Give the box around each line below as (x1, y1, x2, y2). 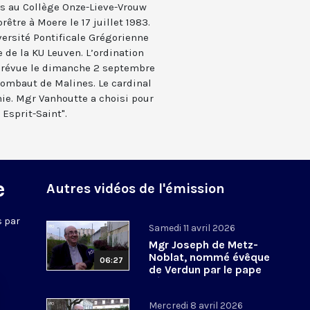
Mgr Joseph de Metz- (149, 237, 259, 251)
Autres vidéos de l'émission (46, 180, 226, 197)
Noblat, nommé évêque (149, 250, 271, 264)
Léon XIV (149, 275, 194, 289)
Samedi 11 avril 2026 (149, 221, 236, 234)
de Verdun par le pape (149, 262, 262, 276)
